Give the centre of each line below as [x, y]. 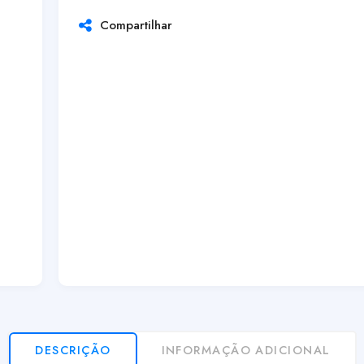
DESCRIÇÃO [73, 350]
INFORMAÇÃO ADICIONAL [246, 350]
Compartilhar [132, 25]
